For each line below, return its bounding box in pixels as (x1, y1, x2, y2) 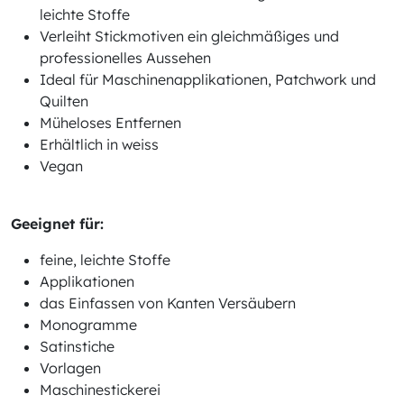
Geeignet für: (11, 215, 104, 233)
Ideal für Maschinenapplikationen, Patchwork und (40, 70, 376, 88)
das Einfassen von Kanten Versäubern (40, 294, 296, 312)
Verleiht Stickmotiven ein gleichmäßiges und (40, 27, 339, 45)
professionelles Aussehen (40, 49, 211, 67)
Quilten (40, 92, 88, 110)
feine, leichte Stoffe (40, 251, 170, 269)
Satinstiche (40, 337, 115, 355)
